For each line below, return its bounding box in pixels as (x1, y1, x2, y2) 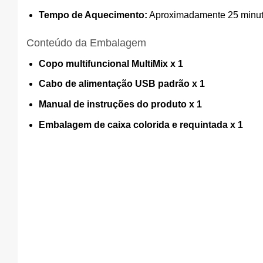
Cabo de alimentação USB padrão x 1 (38, 79, 205, 89)
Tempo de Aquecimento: (38, 10, 147, 21)
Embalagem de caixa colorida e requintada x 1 (38, 119, 243, 130)
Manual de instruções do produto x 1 (38, 99, 202, 110)
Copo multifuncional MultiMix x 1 (38, 58, 183, 69)
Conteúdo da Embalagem (26, 36, 146, 49)
